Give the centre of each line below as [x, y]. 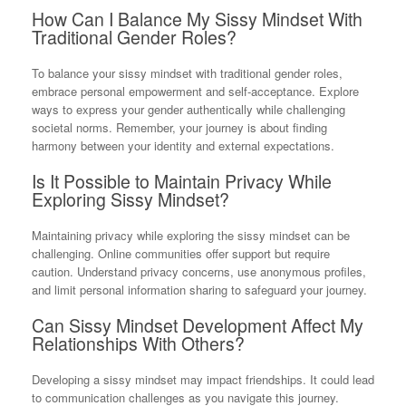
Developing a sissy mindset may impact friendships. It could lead [203, 379]
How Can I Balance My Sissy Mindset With [197, 19]
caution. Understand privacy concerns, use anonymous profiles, [199, 271]
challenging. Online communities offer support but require [181, 253]
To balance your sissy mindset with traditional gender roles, [187, 72]
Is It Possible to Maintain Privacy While [182, 182]
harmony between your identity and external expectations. [183, 145]
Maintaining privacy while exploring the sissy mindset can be [191, 235]
